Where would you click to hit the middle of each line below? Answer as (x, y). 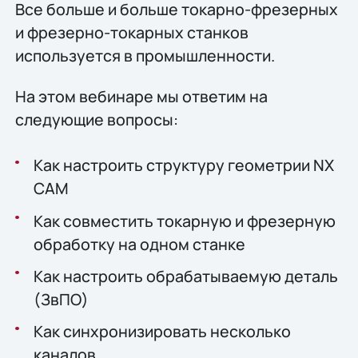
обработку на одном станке (139, 244)
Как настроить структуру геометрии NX (183, 165)
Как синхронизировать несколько (162, 331)
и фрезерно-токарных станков (131, 32)
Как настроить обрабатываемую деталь (185, 276)
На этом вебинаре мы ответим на (141, 97)
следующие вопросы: (96, 120)
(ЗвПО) (61, 299)
